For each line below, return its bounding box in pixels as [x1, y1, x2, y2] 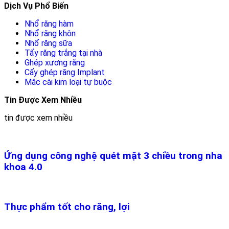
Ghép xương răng [25, 57, 85, 67]
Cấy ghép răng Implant [25, 67, 105, 77]
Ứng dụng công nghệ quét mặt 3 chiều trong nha [4, 150, 222, 162]
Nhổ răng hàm [25, 18, 74, 29]
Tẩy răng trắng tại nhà [25, 48, 102, 58]
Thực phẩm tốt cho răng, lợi [4, 201, 130, 213]
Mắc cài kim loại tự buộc [25, 77, 112, 87]
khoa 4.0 [4, 161, 42, 173]
